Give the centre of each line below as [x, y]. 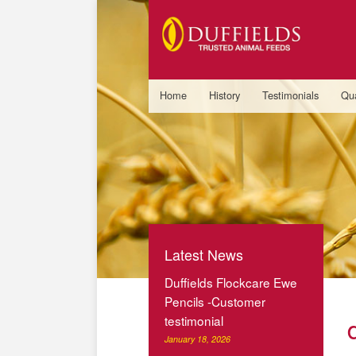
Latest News [204, 254]
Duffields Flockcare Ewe [231, 282]
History [224, 95]
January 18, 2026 [197, 339]
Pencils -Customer [215, 301]
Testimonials [290, 95]
